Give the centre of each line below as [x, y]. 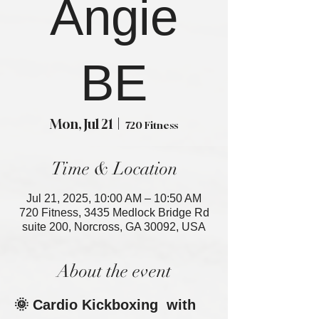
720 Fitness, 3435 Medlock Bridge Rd [114, 213]
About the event [114, 271]
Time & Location [114, 168]
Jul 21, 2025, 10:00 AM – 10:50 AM [114, 198]
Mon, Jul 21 [81, 124]
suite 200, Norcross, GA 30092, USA [114, 227]
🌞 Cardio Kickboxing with [107, 305]
